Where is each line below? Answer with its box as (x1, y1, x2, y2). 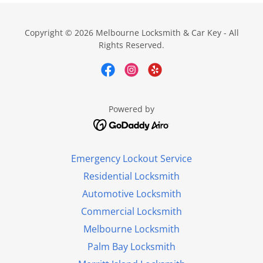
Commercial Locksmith (81, 204, 182, 218)
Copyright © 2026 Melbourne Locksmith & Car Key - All (24, 27, 239, 38)
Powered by (109, 103, 154, 114)
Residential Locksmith (83, 169, 180, 183)
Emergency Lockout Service (71, 151, 192, 165)
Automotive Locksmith (82, 187, 181, 200)
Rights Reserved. (99, 39, 164, 50)
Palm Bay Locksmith (87, 240, 176, 253)
